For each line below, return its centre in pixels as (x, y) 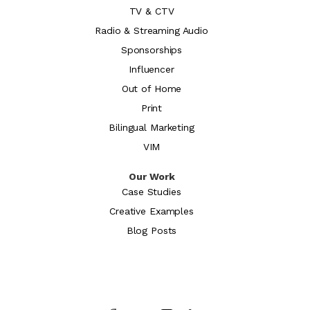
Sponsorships (152, 49)
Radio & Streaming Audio (152, 30)
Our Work (152, 176)
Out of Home (152, 88)
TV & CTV (152, 11)
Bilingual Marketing (152, 127)
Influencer (152, 69)
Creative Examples (152, 211)
